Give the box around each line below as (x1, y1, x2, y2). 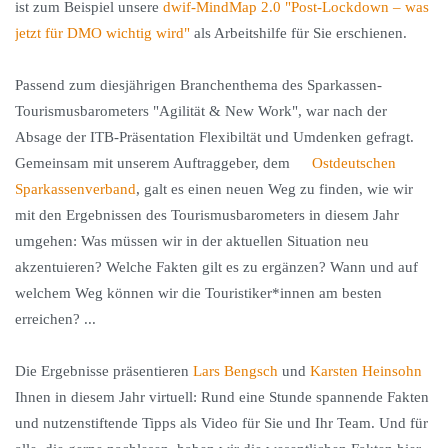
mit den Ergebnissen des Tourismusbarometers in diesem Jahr (15, 207, 399, 223)
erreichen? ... (15, 311, 96, 327)
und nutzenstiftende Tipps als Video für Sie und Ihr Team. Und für (15, 415, 428, 431)
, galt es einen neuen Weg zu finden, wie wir (136, 181, 413, 197)
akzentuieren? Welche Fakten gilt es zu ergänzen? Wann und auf (15, 259, 418, 275)
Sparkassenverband (15, 181, 136, 197)
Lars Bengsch (193, 363, 278, 379)
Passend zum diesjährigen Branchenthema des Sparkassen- (15, 77, 382, 93)
